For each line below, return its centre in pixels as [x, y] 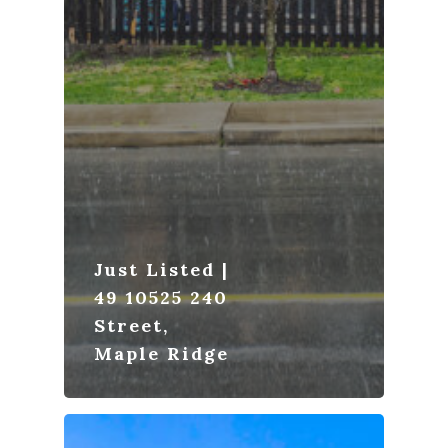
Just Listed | [161, 270]
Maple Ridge [161, 354]
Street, [131, 326]
